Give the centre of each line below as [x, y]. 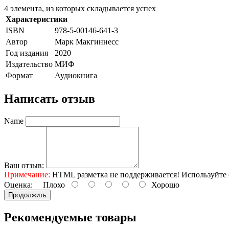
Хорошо [163, 185]
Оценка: [18, 185]
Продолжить [27, 195]
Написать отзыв [50, 98]
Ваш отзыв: [24, 165]
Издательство [29, 64]
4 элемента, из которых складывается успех [80, 8]
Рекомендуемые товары [70, 217]
